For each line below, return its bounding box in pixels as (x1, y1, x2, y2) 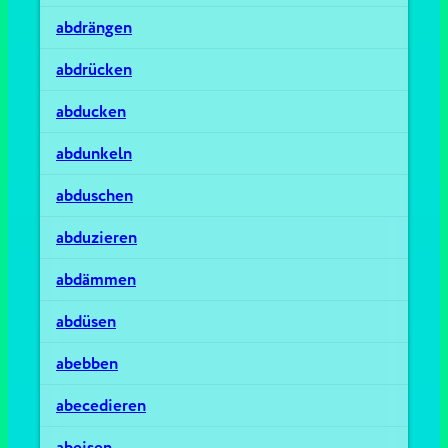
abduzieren (56, 227, 137, 248)
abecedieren (56, 395, 146, 416)
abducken (56, 101, 126, 122)
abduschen (56, 185, 133, 206)
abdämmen (56, 269, 136, 290)
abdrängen (56, 17, 132, 38)
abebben (56, 353, 118, 374)
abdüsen (56, 311, 116, 332)
